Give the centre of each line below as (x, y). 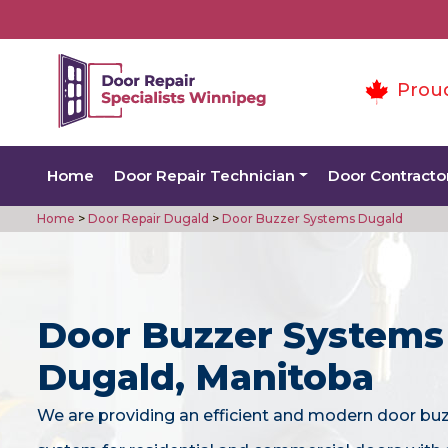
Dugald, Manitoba (205, 376)
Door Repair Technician (204, 175)
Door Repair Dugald (147, 218)
